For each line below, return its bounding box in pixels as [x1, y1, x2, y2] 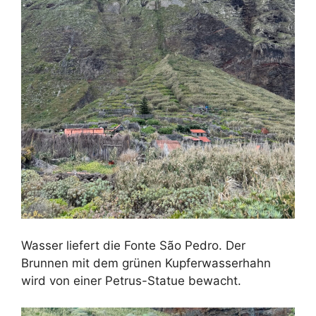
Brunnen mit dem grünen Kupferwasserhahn [21, 255, 271, 270]
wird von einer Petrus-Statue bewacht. [21, 273, 241, 288]
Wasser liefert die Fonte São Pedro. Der [21, 238, 245, 253]
